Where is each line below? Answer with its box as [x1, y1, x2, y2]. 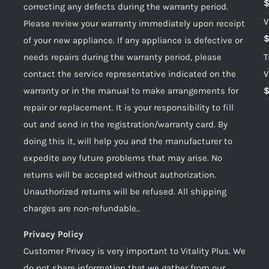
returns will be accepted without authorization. [23, 169, 216, 180]
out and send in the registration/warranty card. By [23, 119, 228, 130]
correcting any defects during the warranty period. [23, 1, 228, 12]
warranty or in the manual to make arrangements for [23, 85, 238, 96]
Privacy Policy [23, 229, 83, 240]
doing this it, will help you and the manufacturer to [23, 136, 232, 147]
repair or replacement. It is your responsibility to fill [23, 102, 234, 113]
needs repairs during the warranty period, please [23, 52, 222, 62]
